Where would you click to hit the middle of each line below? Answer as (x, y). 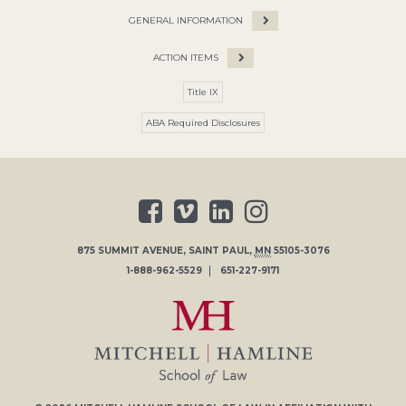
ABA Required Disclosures (203, 122)
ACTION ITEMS (185, 57)
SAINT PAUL (218, 250)
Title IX (203, 92)
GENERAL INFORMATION (185, 20)
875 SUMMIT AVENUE (130, 250)
